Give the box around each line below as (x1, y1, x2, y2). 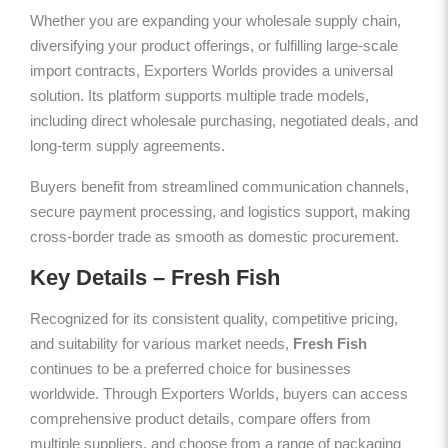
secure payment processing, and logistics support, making (30, 202, 410, 220)
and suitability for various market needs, (30, 334, 293, 352)
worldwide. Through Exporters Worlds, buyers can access (30, 384, 408, 402)
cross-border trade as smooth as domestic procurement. (30, 227, 399, 245)
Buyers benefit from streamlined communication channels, (30, 177, 409, 195)
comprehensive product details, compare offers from (30, 409, 371, 427)
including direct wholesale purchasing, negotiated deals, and (30, 111, 418, 129)
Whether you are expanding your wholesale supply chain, (30, 11, 401, 29)
